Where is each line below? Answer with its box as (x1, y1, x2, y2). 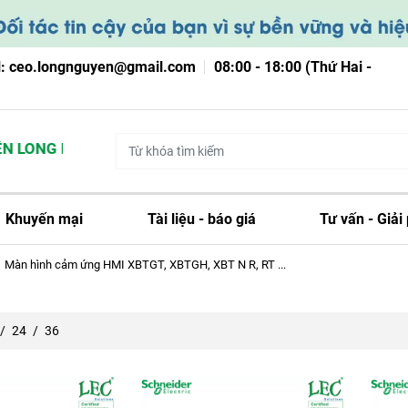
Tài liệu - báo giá (147, 210, 256, 229)
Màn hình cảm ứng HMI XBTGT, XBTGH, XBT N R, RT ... (5, 258, 286, 272)
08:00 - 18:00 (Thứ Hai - (214, 58, 372, 76)
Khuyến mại (5, 210, 83, 229)
